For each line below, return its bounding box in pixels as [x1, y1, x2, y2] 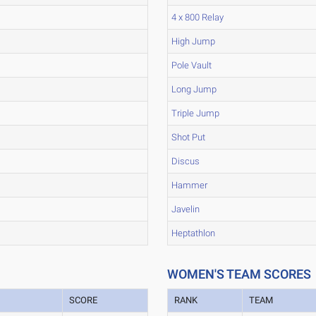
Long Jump [171, 84, 217, 95]
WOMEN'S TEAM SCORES [167, 267, 312, 281]
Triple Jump [171, 108, 220, 119]
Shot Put [171, 132, 206, 142]
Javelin [171, 204, 200, 214]
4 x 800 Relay [171, 12, 224, 23]
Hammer [171, 180, 208, 190]
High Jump [171, 36, 216, 47]
